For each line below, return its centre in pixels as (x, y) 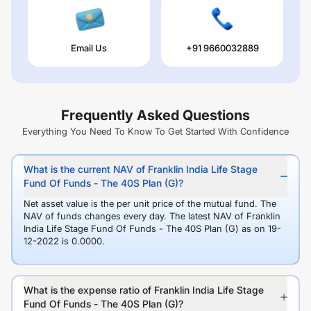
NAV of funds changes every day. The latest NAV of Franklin (152, 216)
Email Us (89, 48)
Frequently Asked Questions (155, 116)
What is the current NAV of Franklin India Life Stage (141, 169)
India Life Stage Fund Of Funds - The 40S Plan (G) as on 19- (152, 229)
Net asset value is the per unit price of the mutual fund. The (150, 204)
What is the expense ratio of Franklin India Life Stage (144, 290)
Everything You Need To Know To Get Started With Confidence (155, 132)
